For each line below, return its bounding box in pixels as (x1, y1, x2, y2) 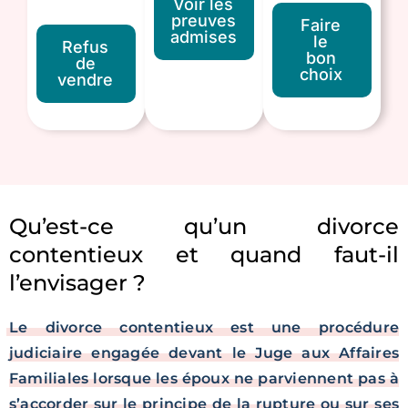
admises (169, 27, 237, 46)
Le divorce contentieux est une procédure (9, 319, 399, 336)
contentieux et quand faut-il (9, 241, 399, 268)
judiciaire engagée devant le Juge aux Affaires (9, 344, 399, 362)
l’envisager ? (9, 270, 146, 296)
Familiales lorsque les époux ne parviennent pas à (9, 370, 399, 387)
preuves (170, 11, 236, 30)
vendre (57, 70, 114, 89)
